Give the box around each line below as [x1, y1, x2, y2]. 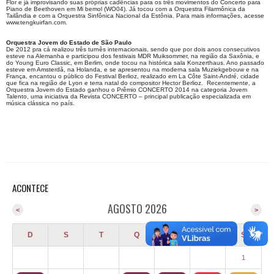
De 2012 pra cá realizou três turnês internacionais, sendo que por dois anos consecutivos [6, 46, 260, 53]
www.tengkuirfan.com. [6, 19, 67, 26]
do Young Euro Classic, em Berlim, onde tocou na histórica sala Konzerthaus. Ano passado [6, 59, 264, 66]
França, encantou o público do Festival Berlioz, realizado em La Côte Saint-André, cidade [6, 73, 259, 80]
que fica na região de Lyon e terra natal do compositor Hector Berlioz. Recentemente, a [6, 80, 256, 86]
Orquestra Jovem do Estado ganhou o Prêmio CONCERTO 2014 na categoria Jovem [6, 86, 247, 93]
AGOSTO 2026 [107, 201, 167, 217]
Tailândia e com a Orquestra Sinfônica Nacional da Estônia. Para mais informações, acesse [6, 12, 264, 19]
